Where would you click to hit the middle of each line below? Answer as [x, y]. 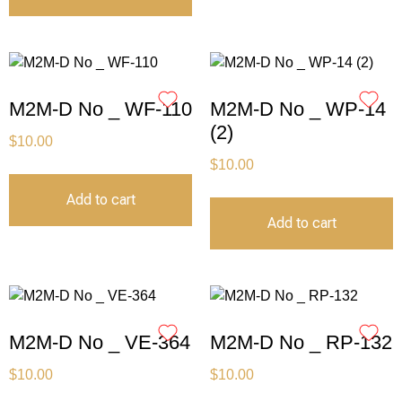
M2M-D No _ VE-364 [100, 343]
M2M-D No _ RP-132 [301, 343]
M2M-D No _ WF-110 [100, 109]
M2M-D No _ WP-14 [298, 109]
